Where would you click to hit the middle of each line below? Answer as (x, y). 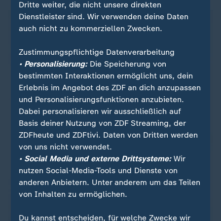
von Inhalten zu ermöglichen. (73, 194)
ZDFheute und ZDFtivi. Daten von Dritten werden (109, 135)
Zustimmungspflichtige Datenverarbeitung (97, 52)
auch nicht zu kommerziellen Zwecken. (91, 28)
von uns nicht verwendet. (66, 147)
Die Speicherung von (127, 64)
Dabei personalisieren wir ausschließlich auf (100, 111)
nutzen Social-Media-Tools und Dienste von (98, 170)
